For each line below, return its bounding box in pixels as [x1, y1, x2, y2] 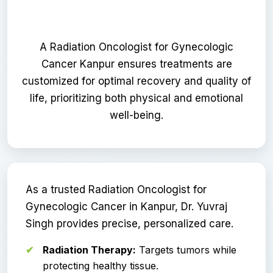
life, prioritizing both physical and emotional [30, 91, 243, 104]
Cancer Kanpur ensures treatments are [41, 57, 232, 70]
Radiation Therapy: [43, 243, 136, 256]
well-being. [110, 108, 163, 121]
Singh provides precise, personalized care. [26, 217, 233, 230]
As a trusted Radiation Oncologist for [26, 183, 207, 196]
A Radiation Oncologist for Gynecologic [40, 40, 233, 53]
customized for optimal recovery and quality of [22, 74, 251, 87]
